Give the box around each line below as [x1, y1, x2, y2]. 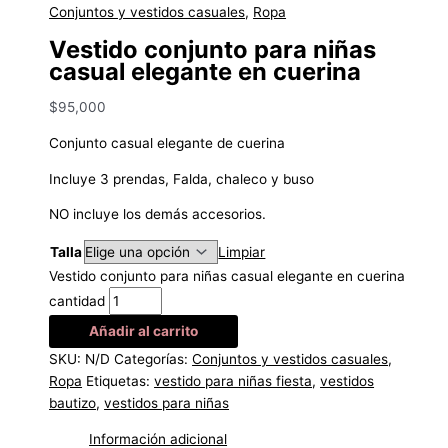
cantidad [49, 292, 106, 309]
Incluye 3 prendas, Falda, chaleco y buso [49, 170, 315, 187]
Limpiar [218, 243, 266, 260]
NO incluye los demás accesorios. [49, 206, 267, 223]
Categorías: [114, 350, 193, 367]
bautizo [49, 394, 97, 411]
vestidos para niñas [104, 394, 230, 411]
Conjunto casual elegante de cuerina [49, 134, 286, 151]
